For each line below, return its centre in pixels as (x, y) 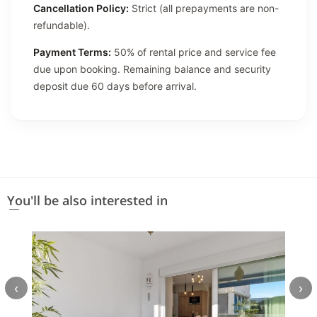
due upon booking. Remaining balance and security (152, 69)
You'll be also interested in (87, 200)
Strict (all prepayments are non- (204, 8)
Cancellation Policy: (81, 8)
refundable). (62, 25)
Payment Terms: (72, 52)
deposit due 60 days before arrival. (115, 86)
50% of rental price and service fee (194, 52)
